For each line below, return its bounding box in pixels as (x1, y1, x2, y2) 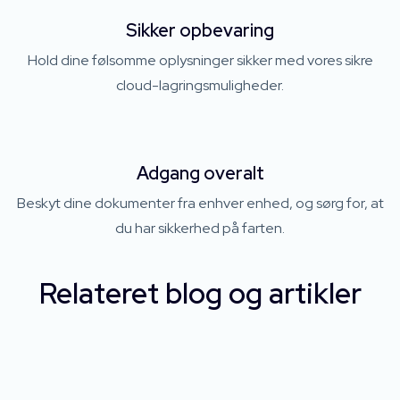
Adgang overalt (136, 162, 264, 185)
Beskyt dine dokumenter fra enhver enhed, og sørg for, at (16, 194, 384, 212)
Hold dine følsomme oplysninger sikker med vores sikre (27, 51, 373, 70)
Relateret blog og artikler (38, 274, 362, 312)
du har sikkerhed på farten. (115, 219, 285, 237)
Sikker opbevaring (126, 19, 274, 42)
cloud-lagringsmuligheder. (116, 76, 284, 95)
